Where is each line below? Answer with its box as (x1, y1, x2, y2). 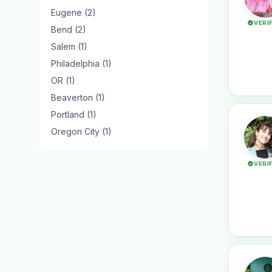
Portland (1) (51, 109, 97, 120)
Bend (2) (51, 24, 86, 35)
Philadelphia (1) (51, 58, 112, 69)
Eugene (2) (51, 7, 96, 18)
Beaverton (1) (51, 92, 105, 103)
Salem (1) (51, 41, 87, 52)
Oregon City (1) (51, 126, 112, 137)
